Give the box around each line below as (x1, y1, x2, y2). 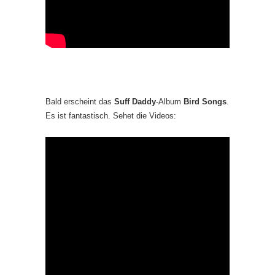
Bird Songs (184, 96, 227, 106)
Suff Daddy (114, 96, 156, 106)
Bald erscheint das (45, 96, 114, 106)
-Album (156, 96, 184, 106)
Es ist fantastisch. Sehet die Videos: (45, 110, 176, 120)
